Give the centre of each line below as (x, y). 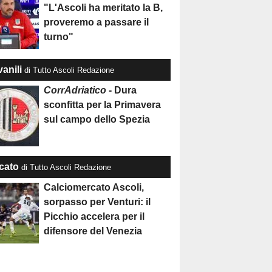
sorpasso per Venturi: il (97, 202)
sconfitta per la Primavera (103, 105)
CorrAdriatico (75, 90)
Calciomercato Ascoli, (94, 188)
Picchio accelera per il (94, 217)
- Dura (122, 90)
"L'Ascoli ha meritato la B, (104, 8)
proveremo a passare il (97, 22)
